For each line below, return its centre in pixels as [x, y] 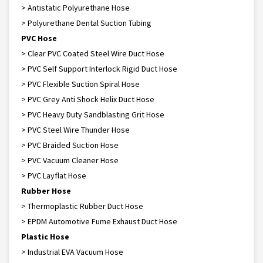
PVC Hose [39, 38]
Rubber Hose [46, 191]
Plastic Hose [45, 237]
